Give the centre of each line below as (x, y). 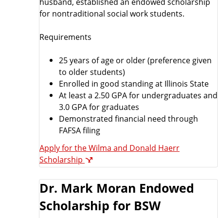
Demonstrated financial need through (128, 119)
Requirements (65, 37)
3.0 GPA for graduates (99, 107)
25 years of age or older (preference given (135, 60)
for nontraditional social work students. (112, 14)
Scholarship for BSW (100, 206)
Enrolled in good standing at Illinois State (134, 84)
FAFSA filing (80, 130)
